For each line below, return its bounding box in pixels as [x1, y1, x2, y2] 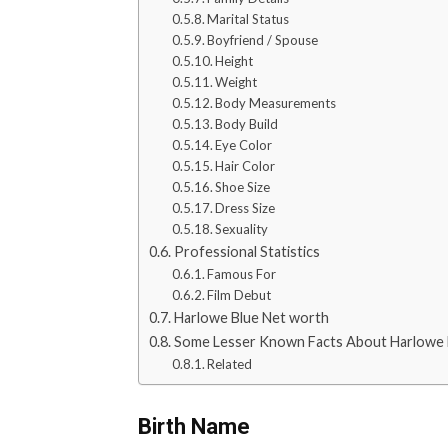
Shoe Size [215, 178, 271, 195]
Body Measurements [215, 94, 337, 111]
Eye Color [215, 136, 273, 153]
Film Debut [207, 286, 272, 303]
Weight [215, 73, 258, 90]
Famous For [207, 265, 277, 282]
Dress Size [215, 199, 276, 216]
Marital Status [207, 10, 290, 27]
